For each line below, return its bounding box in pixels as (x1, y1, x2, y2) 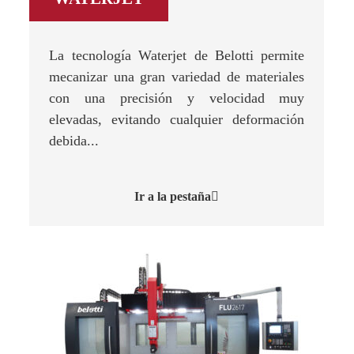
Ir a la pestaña (134, 190, 212, 203)
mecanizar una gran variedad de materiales (49, 69, 305, 85)
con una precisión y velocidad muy (49, 90, 305, 106)
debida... (49, 133, 100, 149)
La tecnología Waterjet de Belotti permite (49, 47, 305, 63)
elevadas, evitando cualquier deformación (49, 111, 305, 127)
